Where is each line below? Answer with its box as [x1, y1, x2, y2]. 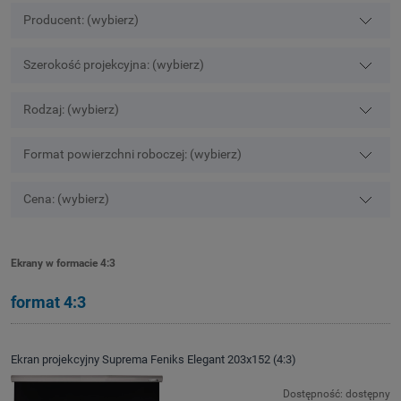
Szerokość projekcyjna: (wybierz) [23, 56, 205, 73]
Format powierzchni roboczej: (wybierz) [23, 146, 243, 162]
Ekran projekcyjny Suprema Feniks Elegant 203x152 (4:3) [11, 353, 296, 367]
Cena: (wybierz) [23, 191, 110, 207]
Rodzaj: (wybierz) [23, 101, 120, 117]
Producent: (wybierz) [23, 12, 140, 28]
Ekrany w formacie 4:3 [11, 256, 115, 269]
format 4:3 [11, 292, 86, 311]
